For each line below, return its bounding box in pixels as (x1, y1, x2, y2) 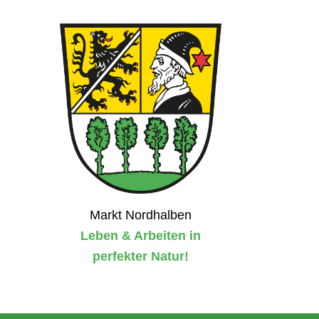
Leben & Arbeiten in (80, 228, 201, 243)
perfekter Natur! (92, 249, 189, 263)
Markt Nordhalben (89, 207, 192, 222)
